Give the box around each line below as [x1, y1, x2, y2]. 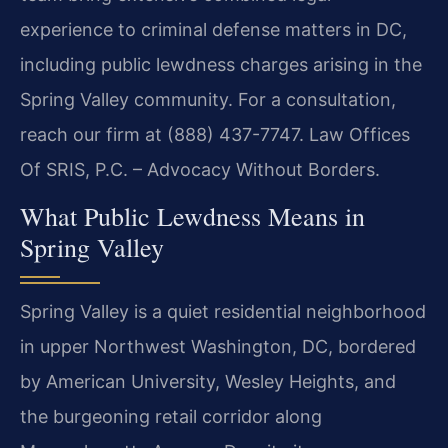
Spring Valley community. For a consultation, [20, 89, 396, 111]
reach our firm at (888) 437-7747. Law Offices [20, 124, 410, 146]
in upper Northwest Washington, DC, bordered [20, 336, 416, 358]
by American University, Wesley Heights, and [20, 371, 396, 393]
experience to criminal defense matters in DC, [20, 19, 407, 41]
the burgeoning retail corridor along [20, 406, 322, 428]
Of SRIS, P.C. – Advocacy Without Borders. [20, 159, 380, 181]
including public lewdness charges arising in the [20, 54, 422, 76]
